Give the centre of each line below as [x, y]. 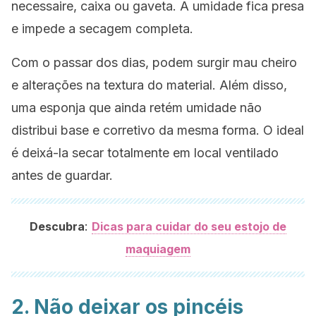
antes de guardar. [62, 175]
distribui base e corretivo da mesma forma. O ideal [158, 130]
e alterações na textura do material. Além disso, [149, 85]
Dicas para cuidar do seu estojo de [189, 226]
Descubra [57, 226]
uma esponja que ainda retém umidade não [136, 108]
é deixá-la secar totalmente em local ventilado [145, 153]
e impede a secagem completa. [102, 29]
